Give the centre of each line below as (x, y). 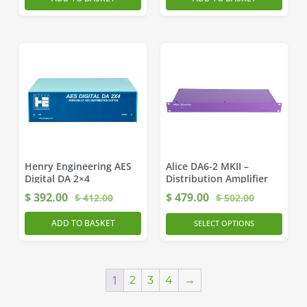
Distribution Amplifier (217, 179)
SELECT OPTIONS (224, 223)
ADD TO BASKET (83, 223)
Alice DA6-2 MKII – (207, 166)
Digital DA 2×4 (57, 179)
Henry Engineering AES (78, 166)
